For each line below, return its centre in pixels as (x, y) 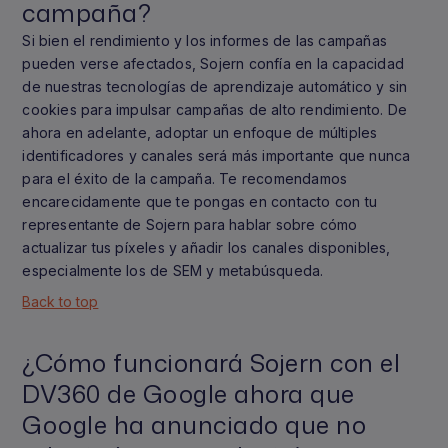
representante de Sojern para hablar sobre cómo (190, 224)
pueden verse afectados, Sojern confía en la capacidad (213, 63)
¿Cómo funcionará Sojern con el (211, 363)
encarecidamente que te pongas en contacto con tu (199, 201)
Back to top (60, 301)
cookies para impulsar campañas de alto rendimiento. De (215, 109)
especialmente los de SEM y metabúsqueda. (173, 270)
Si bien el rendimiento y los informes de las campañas (204, 40)
